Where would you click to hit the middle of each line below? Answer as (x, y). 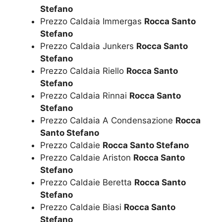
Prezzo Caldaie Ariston (87, 158)
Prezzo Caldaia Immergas (92, 22)
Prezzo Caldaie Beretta (87, 183)
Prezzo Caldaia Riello (83, 71)
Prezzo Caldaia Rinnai (85, 96)
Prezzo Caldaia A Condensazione (108, 121)
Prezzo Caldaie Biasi (82, 207)
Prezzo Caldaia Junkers (88, 46)
